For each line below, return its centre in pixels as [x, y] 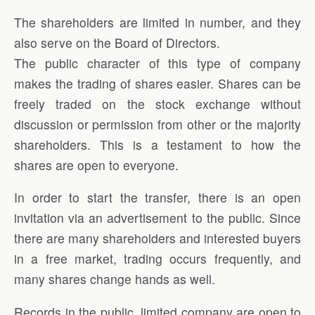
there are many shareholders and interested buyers [157, 238]
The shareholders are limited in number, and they [157, 22]
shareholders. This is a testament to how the [157, 144]
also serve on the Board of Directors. [117, 42]
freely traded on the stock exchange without [157, 103]
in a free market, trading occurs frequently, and [157, 259]
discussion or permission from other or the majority [157, 124]
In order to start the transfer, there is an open [157, 198]
